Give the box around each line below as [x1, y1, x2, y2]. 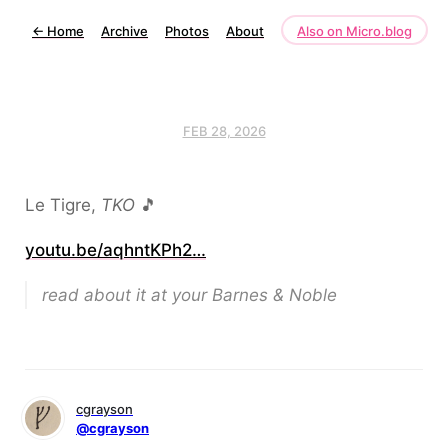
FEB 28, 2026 [182, 123, 266, 139]
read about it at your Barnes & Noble [42, 285, 337, 305]
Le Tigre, [25, 195, 101, 215]
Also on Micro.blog [297, 23, 412, 39]
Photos [165, 23, 209, 39]
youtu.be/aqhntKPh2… [25, 240, 206, 260]
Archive [101, 23, 148, 39]
